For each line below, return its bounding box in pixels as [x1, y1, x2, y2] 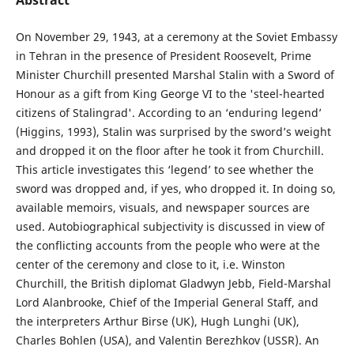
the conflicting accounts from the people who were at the [15, 237, 320, 253]
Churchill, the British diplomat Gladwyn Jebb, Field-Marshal [15, 275, 331, 291]
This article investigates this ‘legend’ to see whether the [15, 161, 314, 177]
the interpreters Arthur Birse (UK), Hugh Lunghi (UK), [15, 313, 299, 329]
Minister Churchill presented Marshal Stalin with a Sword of [15, 66, 334, 82]
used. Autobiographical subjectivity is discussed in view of [15, 218, 325, 234]
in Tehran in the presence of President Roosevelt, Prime [15, 47, 311, 63]
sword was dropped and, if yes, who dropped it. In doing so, [15, 180, 336, 196]
